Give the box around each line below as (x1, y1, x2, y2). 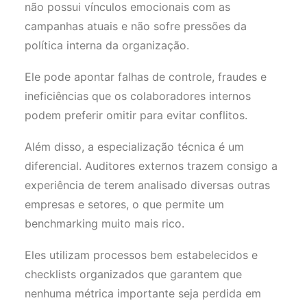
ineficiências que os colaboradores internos (25, 89, 251, 103)
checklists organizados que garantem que (25, 267, 242, 281)
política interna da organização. (25, 38, 193, 52)
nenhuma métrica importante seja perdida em (25, 286, 261, 300)
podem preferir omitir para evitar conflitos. (25, 108, 247, 122)
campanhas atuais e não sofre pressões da (25, 19, 247, 33)
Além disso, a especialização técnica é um (25, 140, 244, 153)
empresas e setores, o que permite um (25, 197, 224, 211)
